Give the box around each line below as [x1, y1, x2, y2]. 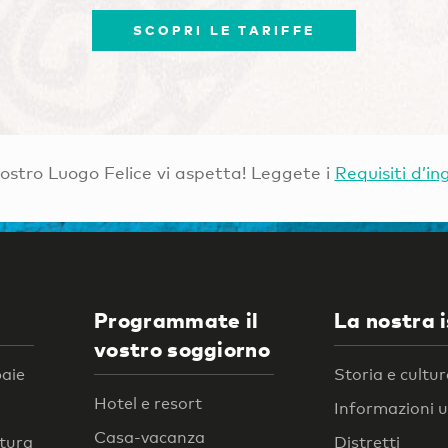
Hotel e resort [94, 393, 202, 413]
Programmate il [94, 307, 259, 334]
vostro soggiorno [94, 336, 271, 363]
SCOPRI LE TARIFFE [132, 22, 316, 39]
